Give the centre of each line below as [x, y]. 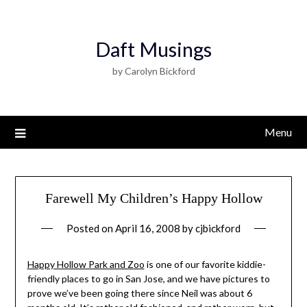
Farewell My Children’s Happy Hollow [153, 198]
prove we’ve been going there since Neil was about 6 [139, 293]
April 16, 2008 [148, 229]
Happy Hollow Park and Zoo [86, 265]
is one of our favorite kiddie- [205, 265]
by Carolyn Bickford [153, 71]
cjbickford [218, 229]
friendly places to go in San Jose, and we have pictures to [148, 279]
